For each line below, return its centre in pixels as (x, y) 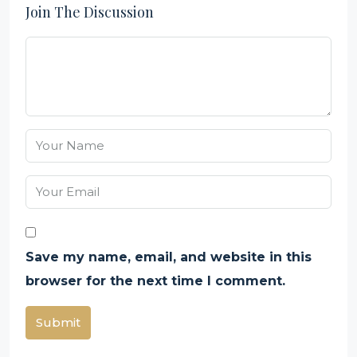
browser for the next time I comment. (155, 281)
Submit (58, 322)
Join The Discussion (90, 12)
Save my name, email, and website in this (169, 257)
